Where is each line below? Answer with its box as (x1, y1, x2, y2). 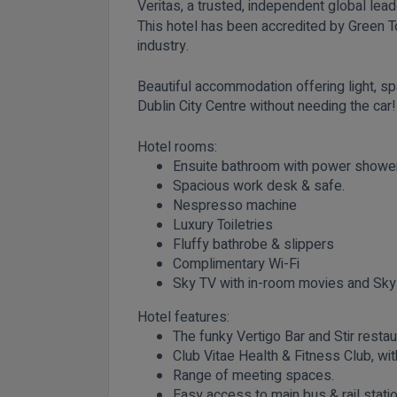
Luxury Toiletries (173, 214, 273, 236)
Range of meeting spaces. (173, 364, 338, 386)
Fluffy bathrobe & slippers (173, 233, 334, 255)
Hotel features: (137, 306, 230, 328)
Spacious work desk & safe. (173, 175, 348, 197)
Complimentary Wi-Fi (173, 253, 300, 275)
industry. (137, 35, 192, 57)
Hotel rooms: (137, 136, 217, 158)
